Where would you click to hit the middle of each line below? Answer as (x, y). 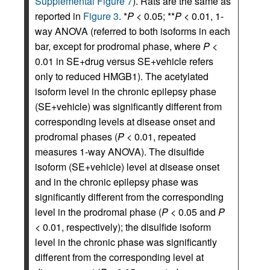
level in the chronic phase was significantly (126, 242)
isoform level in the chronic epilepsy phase (126, 92)
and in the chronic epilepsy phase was (117, 182)
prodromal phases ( (76, 137)
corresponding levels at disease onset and (125, 122)
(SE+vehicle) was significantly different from (128, 107)
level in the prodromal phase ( (98, 212)
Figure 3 (101, 16)
